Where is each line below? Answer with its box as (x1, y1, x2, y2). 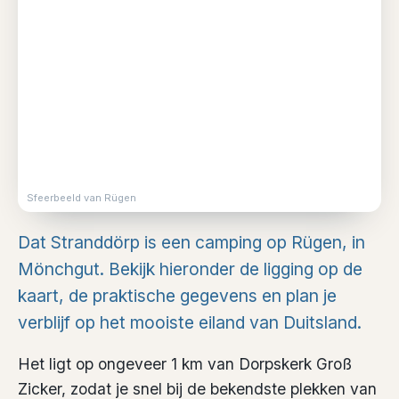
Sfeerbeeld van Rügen (27, 191, 137, 205)
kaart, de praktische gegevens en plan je (18, 284, 337, 306)
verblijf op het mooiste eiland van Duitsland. (18, 311, 362, 333)
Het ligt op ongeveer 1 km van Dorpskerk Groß (18, 354, 352, 373)
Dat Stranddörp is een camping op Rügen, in (18, 231, 365, 253)
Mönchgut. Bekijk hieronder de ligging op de (18, 257, 362, 280)
